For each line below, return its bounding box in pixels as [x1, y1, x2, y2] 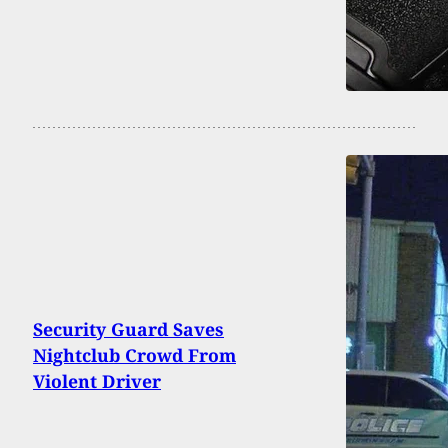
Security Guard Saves [33, 316, 224, 341]
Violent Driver [33, 368, 161, 393]
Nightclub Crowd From [33, 342, 236, 367]
